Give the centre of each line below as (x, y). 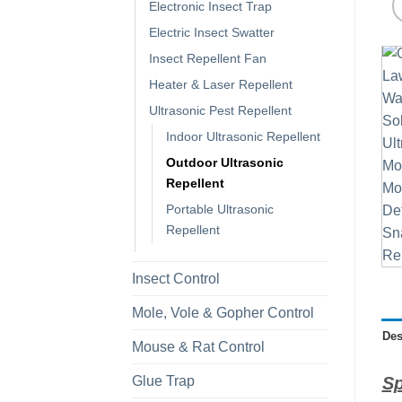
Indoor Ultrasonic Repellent (243, 136)
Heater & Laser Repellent (221, 84)
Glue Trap (163, 380)
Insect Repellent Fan (208, 58)
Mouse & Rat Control (198, 346)
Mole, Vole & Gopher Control (223, 312)
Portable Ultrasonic (220, 209)
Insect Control (176, 278)
